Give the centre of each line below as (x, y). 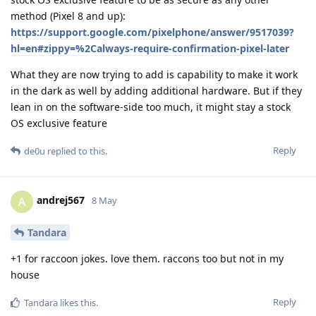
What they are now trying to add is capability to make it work (154, 74)
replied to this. (76, 151)
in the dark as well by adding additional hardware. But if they (156, 90)
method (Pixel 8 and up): (68, 16)
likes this (77, 303)
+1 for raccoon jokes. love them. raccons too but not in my (147, 259)
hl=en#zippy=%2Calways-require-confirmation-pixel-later (150, 48)
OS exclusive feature (59, 123)
